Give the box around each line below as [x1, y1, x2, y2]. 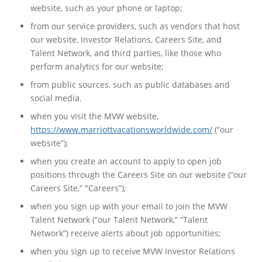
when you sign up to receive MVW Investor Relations [30, 245, 235, 257]
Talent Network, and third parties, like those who [30, 47, 221, 58]
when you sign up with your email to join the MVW [30, 200, 227, 212]
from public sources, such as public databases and [30, 78, 230, 90]
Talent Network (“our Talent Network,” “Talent [30, 213, 208, 225]
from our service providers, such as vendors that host [30, 20, 240, 32]
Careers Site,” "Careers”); [30, 182, 131, 194]
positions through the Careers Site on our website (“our [30, 168, 247, 180]
